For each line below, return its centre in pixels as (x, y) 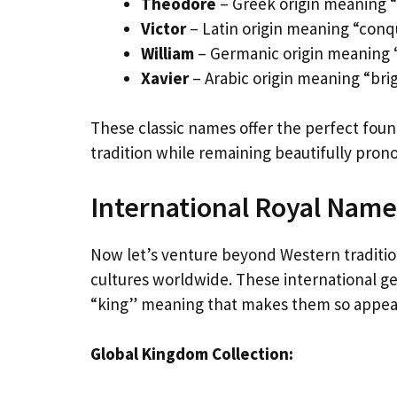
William (167, 53)
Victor (163, 28)
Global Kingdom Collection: (192, 354)
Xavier (165, 78)
